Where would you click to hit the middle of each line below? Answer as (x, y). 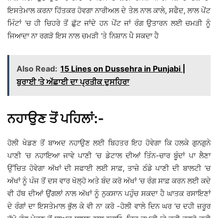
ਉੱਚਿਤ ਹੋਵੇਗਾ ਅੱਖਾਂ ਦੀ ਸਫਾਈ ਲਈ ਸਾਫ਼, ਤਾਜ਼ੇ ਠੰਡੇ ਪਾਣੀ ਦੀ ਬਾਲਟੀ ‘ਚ (109, 168)
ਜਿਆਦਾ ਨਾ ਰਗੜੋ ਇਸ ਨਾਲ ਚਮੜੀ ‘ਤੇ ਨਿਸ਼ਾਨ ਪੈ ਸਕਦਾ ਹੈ (83, 36)
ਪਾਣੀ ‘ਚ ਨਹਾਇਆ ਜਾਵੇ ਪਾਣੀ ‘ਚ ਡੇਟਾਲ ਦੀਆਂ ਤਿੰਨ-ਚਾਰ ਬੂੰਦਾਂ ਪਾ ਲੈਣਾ (109, 156)
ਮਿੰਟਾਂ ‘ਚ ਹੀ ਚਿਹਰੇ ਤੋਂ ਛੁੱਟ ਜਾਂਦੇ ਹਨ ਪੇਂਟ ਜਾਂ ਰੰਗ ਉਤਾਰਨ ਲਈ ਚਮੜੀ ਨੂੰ (109, 23)
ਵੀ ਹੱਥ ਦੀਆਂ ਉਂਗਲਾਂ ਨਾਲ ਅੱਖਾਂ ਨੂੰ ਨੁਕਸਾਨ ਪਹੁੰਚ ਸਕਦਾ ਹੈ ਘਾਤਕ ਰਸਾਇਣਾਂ (109, 194)
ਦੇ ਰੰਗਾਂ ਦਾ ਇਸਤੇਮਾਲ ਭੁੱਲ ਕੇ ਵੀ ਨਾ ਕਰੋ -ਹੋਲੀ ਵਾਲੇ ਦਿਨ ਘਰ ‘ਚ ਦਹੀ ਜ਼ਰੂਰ (109, 206)
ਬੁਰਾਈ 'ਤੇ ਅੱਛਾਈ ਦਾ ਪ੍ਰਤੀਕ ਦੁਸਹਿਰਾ (73, 82)
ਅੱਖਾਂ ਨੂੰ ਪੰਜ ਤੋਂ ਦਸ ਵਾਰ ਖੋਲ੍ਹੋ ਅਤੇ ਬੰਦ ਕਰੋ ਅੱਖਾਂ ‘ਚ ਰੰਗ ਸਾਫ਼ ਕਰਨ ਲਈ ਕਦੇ (109, 181)
